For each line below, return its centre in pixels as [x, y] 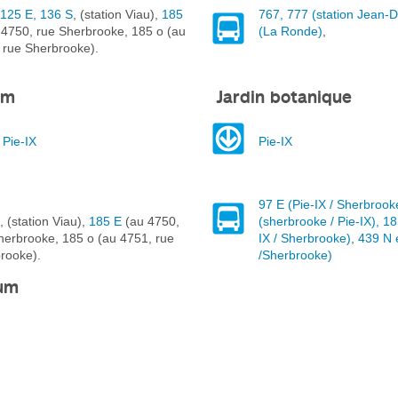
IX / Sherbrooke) [304, 238]
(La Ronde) [290, 31]
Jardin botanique [281, 96]
